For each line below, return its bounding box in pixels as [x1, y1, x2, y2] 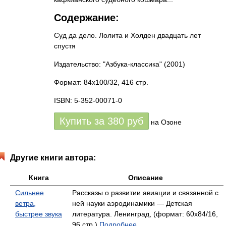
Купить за [60, 116, 107, 127]
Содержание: [54, 12, 119, 23]
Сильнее [15, 189, 44, 197]
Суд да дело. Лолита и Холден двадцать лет [54, 31, 201, 39]
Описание [128, 174, 163, 182]
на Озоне [151, 118, 182, 126]
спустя [54, 42, 76, 50]
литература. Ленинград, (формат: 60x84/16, [72, 210, 218, 218]
